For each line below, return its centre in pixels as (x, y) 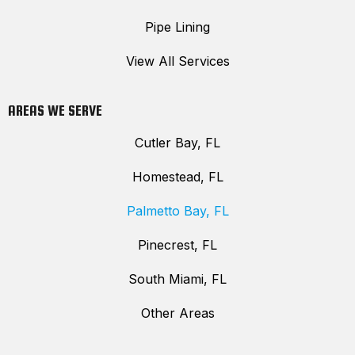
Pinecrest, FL (177, 244)
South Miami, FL (177, 279)
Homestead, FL (177, 176)
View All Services (177, 61)
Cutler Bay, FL (177, 142)
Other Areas (177, 313)
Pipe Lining (177, 27)
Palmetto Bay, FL (177, 210)
